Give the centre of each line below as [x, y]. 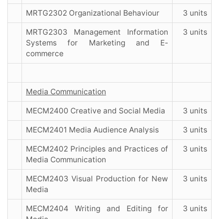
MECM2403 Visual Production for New [97, 179]
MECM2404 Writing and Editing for [97, 209]
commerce [45, 54]
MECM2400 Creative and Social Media [96, 111]
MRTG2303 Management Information [97, 32]
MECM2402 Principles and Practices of [97, 149]
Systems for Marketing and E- [97, 43]
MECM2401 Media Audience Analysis [95, 130]
